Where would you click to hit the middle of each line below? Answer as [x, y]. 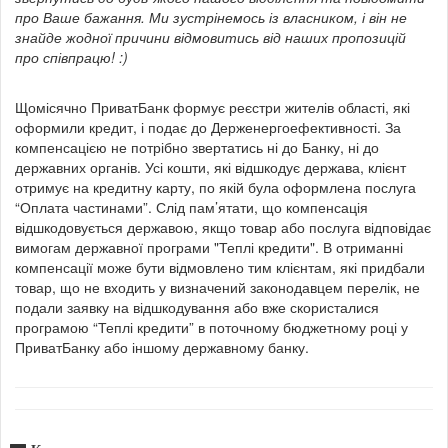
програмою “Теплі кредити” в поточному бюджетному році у [211, 327]
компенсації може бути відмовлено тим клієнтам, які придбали [220, 267]
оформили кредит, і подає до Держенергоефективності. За [208, 127]
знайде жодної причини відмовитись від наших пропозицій [210, 37]
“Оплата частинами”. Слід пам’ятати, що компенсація [191, 207]
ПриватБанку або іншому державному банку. [162, 347]
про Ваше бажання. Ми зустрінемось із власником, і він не [211, 17]
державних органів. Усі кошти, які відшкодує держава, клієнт [210, 167]
